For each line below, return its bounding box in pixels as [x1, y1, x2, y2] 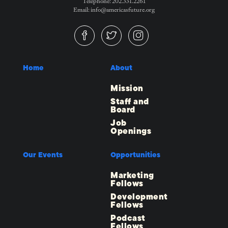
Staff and [110, 95, 149, 108]
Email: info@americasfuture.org [73, 5, 155, 14]
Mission [110, 82, 144, 95]
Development [110, 190, 168, 204]
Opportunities [110, 149, 160, 161]
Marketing [110, 169, 154, 182]
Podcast [110, 212, 146, 225]
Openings [110, 125, 151, 138]
